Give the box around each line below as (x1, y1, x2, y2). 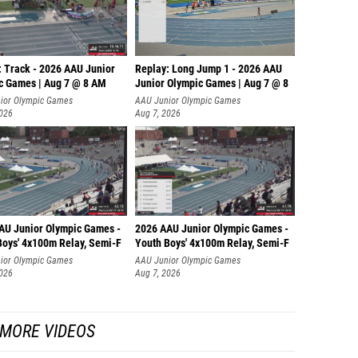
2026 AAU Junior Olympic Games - (135, 222, 288, 236)
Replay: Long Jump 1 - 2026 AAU (135, 62, 282, 76)
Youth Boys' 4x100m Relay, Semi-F (135, 237, 289, 250)
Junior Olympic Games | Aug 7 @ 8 (135, 77, 288, 90)
